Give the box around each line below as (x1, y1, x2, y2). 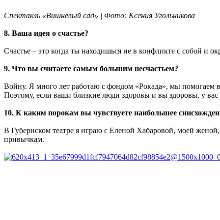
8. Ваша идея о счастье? (4, 28, 88, 37)
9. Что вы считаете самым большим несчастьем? (4, 64, 178, 73)
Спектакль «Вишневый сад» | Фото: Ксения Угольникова (4, 11, 195, 20)
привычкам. (4, 135, 44, 143)
